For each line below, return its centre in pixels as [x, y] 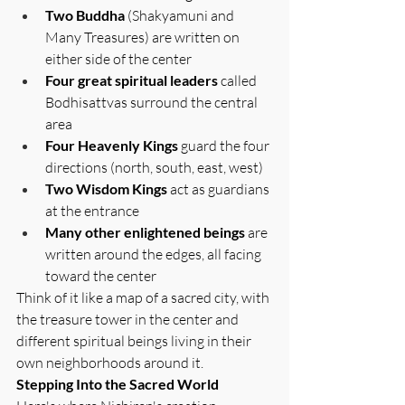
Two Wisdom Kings [106, 188]
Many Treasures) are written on [144, 37]
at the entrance [92, 210]
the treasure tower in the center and [129, 319]
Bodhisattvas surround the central [153, 102]
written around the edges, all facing [155, 254]
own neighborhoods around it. [110, 362]
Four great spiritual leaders [132, 80]
